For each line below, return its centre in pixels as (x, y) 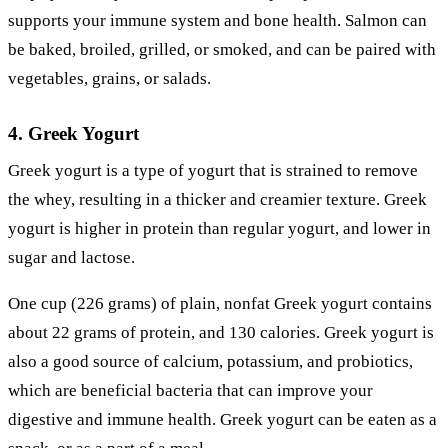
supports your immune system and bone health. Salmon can (217, 20)
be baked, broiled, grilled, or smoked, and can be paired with (222, 49)
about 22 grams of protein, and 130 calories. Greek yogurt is (221, 333)
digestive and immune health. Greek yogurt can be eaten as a (222, 420)
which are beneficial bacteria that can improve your (190, 391)
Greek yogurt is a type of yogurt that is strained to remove (213, 170)
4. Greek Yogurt (73, 133)
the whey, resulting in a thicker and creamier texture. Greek (217, 199)
